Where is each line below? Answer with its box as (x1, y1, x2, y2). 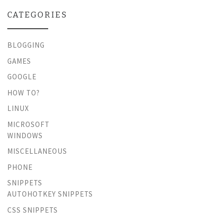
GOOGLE (7, 72, 36, 82)
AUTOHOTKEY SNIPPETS (7, 189, 93, 199)
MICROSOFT (7, 119, 50, 129)
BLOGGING (7, 40, 45, 50)
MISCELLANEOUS (7, 146, 67, 156)
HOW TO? (7, 88, 40, 97)
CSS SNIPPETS (7, 205, 58, 215)
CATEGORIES (7, 9, 67, 19)
